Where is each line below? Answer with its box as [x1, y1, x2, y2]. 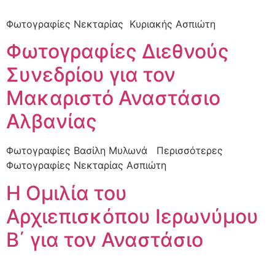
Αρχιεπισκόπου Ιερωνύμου [6, 204, 258, 228]
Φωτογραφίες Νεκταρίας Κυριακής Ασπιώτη [6, 18, 222, 30]
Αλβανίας [6, 109, 97, 134]
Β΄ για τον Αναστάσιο [6, 227, 203, 252]
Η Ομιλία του [6, 180, 127, 205]
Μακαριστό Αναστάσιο [6, 86, 220, 110]
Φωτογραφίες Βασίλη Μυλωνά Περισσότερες [6, 144, 223, 157]
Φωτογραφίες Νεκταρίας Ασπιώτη [6, 159, 166, 172]
